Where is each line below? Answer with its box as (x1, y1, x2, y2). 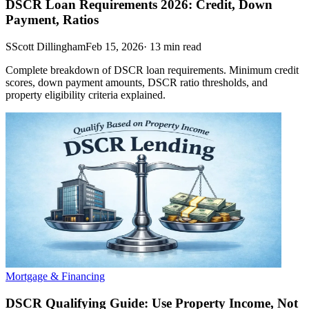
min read (163, 40, 201, 52)
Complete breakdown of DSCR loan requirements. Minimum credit (6, 63, 299, 76)
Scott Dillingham (12, 40, 86, 52)
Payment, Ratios (6, 12, 99, 28)
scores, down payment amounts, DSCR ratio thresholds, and (6, 76, 268, 88)
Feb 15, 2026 (86, 40, 143, 52)
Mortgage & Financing (6, 270, 105, 282)
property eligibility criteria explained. (6, 88, 166, 101)
